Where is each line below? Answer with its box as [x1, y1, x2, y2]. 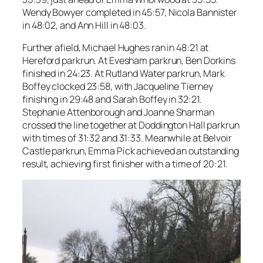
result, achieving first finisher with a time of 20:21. [22, 157, 228, 171]
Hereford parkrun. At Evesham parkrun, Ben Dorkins [22, 54, 236, 68]
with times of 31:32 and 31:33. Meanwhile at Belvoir [22, 131, 232, 145]
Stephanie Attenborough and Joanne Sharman [22, 106, 214, 119]
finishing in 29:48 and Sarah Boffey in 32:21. [22, 93, 202, 106]
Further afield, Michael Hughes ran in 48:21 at [22, 41, 209, 55]
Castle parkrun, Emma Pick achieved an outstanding [22, 144, 240, 158]
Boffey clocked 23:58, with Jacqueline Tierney [22, 80, 213, 93]
